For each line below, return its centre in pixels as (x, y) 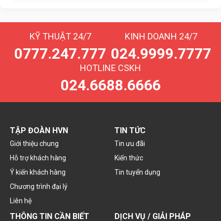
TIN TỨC (130, 130)
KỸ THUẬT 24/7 (60, 36)
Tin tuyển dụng (137, 172)
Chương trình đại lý (39, 186)
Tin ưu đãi (129, 143)
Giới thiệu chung (34, 143)
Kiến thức (129, 158)
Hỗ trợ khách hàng (38, 158)
